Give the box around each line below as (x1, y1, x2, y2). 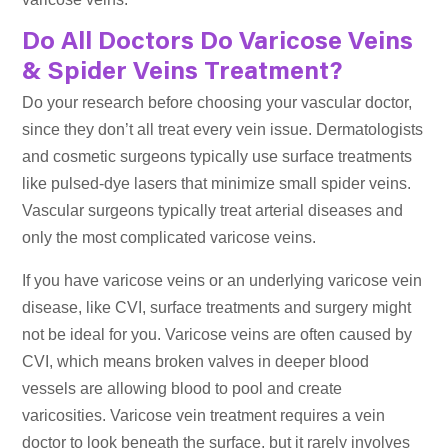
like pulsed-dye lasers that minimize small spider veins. (22, 175, 412, 193)
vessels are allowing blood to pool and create (22, 380, 343, 398)
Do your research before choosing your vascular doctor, (22, 94, 413, 112)
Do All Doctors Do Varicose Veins (22, 31, 414, 57)
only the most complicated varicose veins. (22, 229, 317, 247)
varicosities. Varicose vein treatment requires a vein (22, 407, 386, 425)
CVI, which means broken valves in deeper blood (22, 353, 370, 371)
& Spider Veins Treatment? (22, 61, 344, 87)
